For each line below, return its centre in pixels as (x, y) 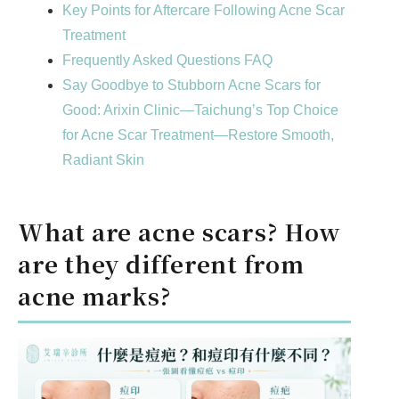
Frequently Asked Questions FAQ (167, 61)
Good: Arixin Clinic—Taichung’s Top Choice (200, 110)
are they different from (161, 264)
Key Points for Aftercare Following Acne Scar (204, 11)
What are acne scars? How (179, 232)
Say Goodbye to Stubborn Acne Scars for (191, 85)
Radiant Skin (105, 160)
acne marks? (95, 296)
